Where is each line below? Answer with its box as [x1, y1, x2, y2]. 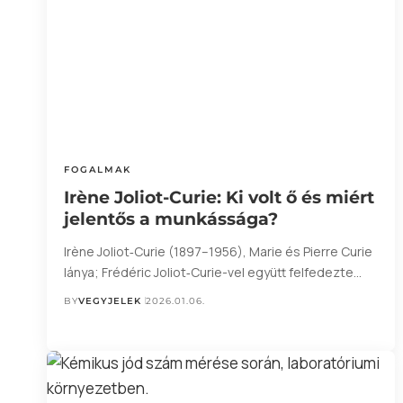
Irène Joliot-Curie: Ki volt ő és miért [64, 186, 375, 208]
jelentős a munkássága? [64, 208, 279, 229]
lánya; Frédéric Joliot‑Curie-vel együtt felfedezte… [64, 263, 363, 281]
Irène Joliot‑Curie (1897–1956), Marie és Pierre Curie [64, 242, 373, 260]
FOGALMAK [64, 163, 132, 175]
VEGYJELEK [78, 294, 142, 307]
